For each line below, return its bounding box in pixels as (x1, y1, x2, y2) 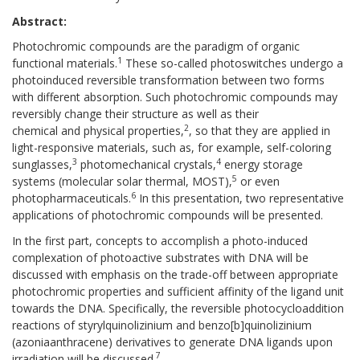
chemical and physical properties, (12, 123, 184, 139)
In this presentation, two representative (136, 190, 344, 207)
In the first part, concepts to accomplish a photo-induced (12, 232, 308, 248)
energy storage (221, 157, 303, 173)
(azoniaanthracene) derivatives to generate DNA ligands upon (12, 333, 333, 350)
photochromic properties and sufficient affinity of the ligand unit (12, 283, 344, 299)
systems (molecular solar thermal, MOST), (12, 174, 232, 190)
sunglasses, (12, 157, 72, 173)
